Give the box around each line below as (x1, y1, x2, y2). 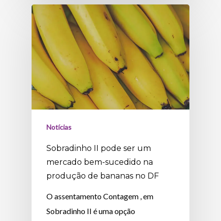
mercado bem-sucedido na (46, 157, 153, 167)
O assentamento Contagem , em (46, 191, 154, 201)
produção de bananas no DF (46, 171, 159, 181)
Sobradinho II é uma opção (46, 206, 136, 216)
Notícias (46, 123, 72, 132)
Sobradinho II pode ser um (46, 144, 151, 153)
